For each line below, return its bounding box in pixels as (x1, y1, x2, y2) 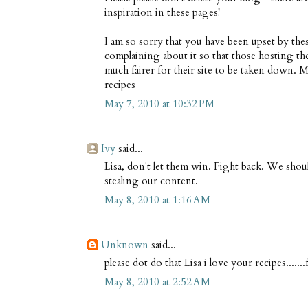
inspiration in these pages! (104, 5, 220, 19)
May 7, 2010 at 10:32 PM (104, 97, 214, 111)
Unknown (101, 238, 148, 252)
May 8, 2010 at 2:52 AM (104, 275, 210, 289)
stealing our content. (104, 173, 198, 188)
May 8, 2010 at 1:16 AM (104, 193, 210, 208)
